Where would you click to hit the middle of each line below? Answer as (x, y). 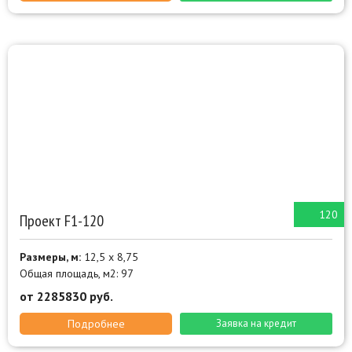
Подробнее (96, 324)
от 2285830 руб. (66, 297)
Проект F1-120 (62, 221)
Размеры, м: (50, 257)
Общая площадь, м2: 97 (77, 274)
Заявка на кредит (256, 324)
